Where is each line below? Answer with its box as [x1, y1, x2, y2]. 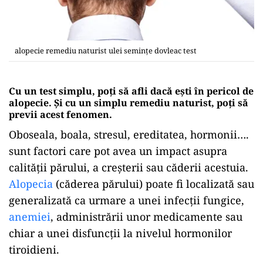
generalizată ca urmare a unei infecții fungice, [9, 193, 244, 207]
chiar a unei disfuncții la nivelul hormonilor [9, 225, 232, 240]
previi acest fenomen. [9, 107, 112, 121]
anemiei [9, 209, 50, 224]
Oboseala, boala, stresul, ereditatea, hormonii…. [9, 127, 249, 141]
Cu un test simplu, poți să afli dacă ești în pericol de [9, 84, 254, 97]
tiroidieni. [9, 242, 59, 257]
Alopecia [9, 176, 53, 191]
